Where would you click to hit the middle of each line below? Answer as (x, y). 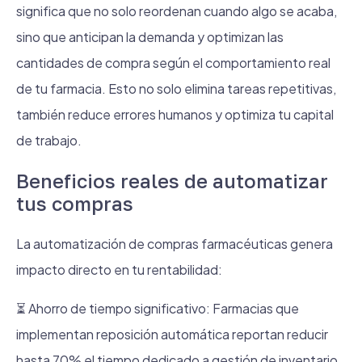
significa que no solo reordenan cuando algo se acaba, (177, 11)
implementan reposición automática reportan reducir (172, 334)
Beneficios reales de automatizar (172, 181)
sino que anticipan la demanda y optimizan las (150, 37)
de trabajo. (49, 140)
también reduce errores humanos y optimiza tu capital (175, 114)
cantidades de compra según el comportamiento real (173, 63)
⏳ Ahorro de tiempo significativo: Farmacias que (158, 308)
